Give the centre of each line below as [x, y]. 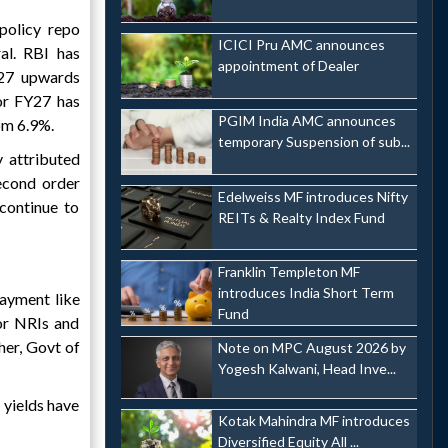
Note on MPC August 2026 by [311, 348]
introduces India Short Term [305, 293]
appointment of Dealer [288, 66]
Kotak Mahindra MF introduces [313, 420]
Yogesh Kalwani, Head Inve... [306, 369]
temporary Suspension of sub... [313, 142]
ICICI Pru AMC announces [301, 45]
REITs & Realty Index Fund [301, 217]
